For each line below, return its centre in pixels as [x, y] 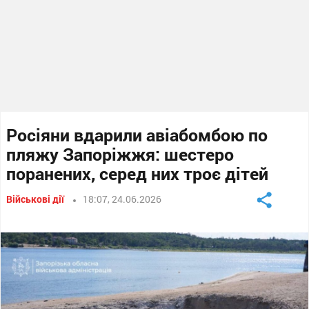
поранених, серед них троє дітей [138, 173]
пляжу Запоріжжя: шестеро [120, 154]
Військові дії [36, 199]
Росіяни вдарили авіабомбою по [137, 135]
